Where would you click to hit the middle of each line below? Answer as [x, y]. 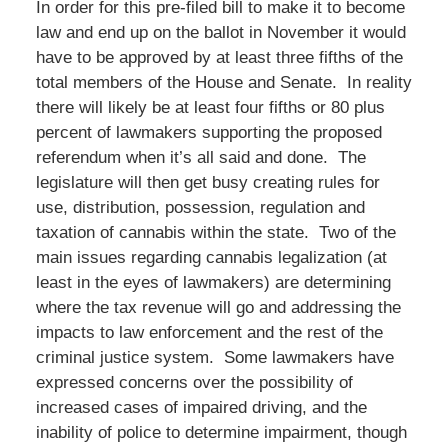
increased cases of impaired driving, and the [201, 407]
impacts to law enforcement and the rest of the [209, 332]
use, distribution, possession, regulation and [200, 207]
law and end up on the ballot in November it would [220, 32]
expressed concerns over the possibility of [194, 382]
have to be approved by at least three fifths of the [219, 57]
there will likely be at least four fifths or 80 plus [210, 107]
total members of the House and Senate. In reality [223, 82]
